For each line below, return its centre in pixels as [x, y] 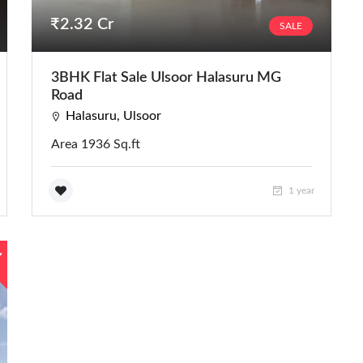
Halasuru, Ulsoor [113, 115]
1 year [300, 190]
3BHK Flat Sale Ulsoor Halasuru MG [166, 77]
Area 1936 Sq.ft [96, 144]
